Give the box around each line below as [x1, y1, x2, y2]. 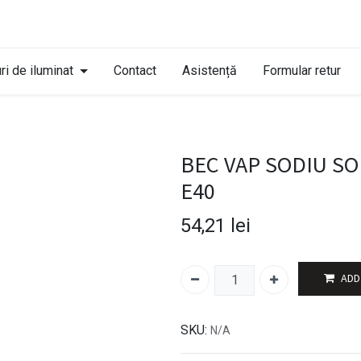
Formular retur [262, 62, 341, 78]
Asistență [181, 62, 237, 78]
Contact [113, 62, 156, 78]
